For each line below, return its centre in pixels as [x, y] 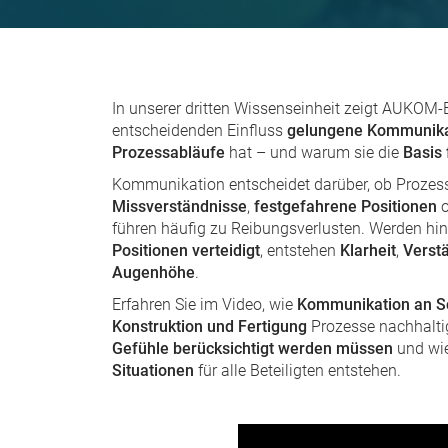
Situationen [153, 370]
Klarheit [368, 250]
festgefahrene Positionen [345, 206]
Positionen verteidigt [186, 250]
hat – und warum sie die [314, 152]
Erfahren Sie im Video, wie [204, 304]
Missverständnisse [179, 206]
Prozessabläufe [168, 152]
